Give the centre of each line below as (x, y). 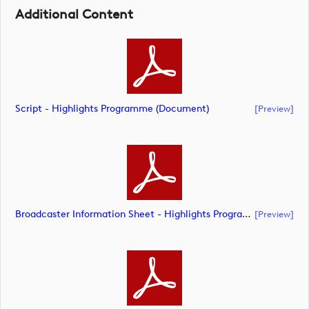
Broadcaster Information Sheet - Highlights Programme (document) (247, 214)
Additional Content (74, 14)
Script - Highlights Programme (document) (112, 108)
